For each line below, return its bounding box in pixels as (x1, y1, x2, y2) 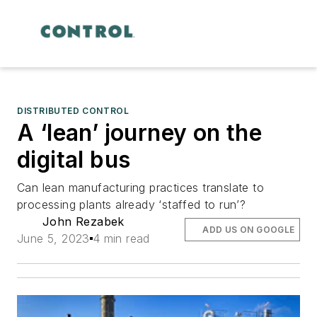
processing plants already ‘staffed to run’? (17, 197, 246, 212)
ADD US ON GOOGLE (202, 224, 295, 235)
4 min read (92, 231, 150, 246)
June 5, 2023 (17, 231, 90, 246)
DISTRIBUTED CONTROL (17, 105, 129, 116)
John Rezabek (42, 214, 125, 229)
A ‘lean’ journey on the (17, 118, 263, 146)
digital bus (17, 145, 131, 173)
